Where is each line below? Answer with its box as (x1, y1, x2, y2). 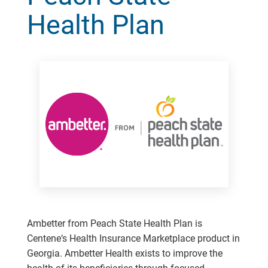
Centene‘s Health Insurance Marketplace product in (26, 232, 240, 244)
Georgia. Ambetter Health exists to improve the (26, 247, 223, 259)
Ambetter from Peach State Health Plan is (26, 217, 202, 229)
